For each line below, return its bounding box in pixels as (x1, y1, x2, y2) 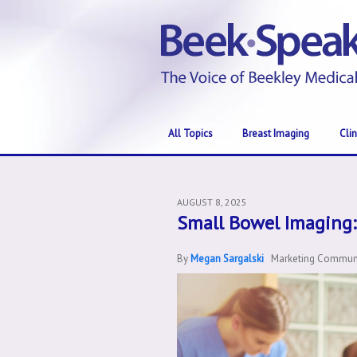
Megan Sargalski (190, 252, 264, 265)
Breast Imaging (242, 127, 310, 140)
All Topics (167, 127, 213, 140)
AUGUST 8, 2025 (177, 196, 247, 208)
